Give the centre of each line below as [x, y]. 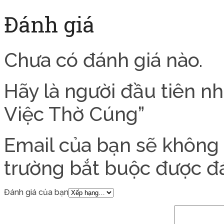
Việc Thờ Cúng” [74, 114]
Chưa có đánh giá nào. [103, 60]
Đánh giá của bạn [36, 192]
